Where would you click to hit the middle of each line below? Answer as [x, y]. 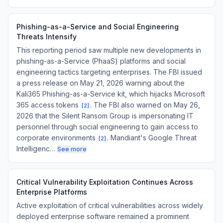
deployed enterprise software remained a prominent [103, 216]
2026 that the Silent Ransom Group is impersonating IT [105, 116]
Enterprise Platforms [52, 192]
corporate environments [57, 138]
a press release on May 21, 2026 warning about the [101, 83]
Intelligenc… [36, 149]
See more [72, 149]
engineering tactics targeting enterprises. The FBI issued [109, 72]
